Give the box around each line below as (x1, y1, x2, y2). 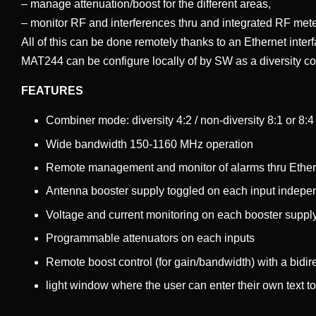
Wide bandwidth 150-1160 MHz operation (46, 138, 253, 150)
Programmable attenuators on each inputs (46, 232, 255, 245)
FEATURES (21, 85, 83, 97)
